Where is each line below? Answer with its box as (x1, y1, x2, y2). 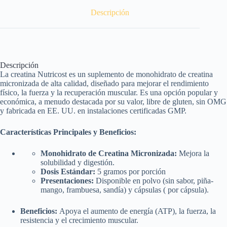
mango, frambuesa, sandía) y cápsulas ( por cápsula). (41, 185, 209, 194)
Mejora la (177, 148, 209, 158)
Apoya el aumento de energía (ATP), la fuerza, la (57, 206, 216, 215)
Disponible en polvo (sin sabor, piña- (94, 176, 213, 185)
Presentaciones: (41, 176, 94, 185)
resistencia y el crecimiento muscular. (20, 215, 138, 224)
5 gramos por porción (95, 167, 166, 176)
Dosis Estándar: (41, 167, 95, 176)
